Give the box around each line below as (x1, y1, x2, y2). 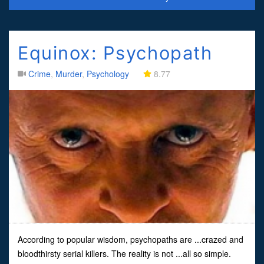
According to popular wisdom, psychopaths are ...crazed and (18, 233, 243, 245)
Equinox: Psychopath (18, 41, 213, 64)
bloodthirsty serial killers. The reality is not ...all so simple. (18, 247, 231, 259)
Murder (55, 67, 82, 80)
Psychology (87, 67, 129, 80)
